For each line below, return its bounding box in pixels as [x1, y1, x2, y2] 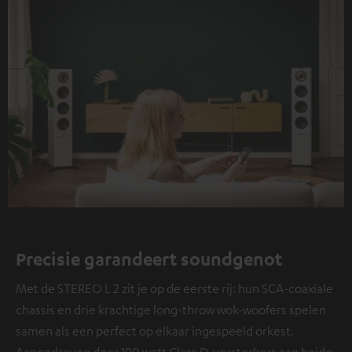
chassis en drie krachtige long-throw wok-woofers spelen [16, 301, 326, 317]
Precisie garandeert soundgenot [16, 247, 282, 269]
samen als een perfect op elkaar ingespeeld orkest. [16, 322, 294, 339]
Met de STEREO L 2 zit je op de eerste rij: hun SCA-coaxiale [16, 280, 333, 296]
